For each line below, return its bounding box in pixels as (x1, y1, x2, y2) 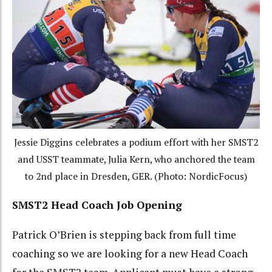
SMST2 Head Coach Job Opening (12, 198, 182, 212)
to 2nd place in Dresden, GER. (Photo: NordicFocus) (25, 169, 247, 183)
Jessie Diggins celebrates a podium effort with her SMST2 (14, 135, 258, 149)
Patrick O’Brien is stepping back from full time (12, 227, 236, 242)
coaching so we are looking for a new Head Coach (12, 246, 248, 260)
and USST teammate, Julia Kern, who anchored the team (17, 152, 255, 166)
